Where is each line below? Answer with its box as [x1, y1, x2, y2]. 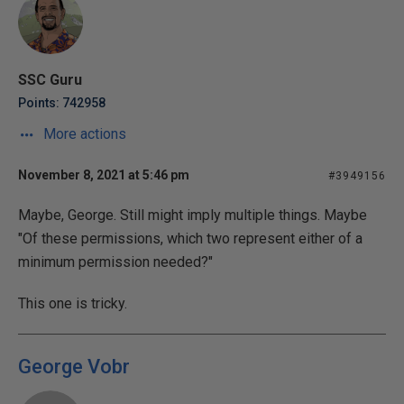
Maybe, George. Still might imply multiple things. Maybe [18, 207, 367, 224]
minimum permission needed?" [18, 253, 213, 271]
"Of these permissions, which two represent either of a [18, 230, 363, 247]
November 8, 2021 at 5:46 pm [18, 168, 189, 182]
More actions [40, 125, 126, 142]
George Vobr [18, 355, 130, 378]
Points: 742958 [18, 96, 106, 110]
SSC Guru [18, 71, 82, 88]
